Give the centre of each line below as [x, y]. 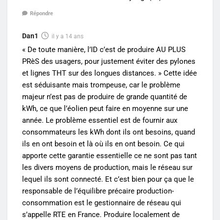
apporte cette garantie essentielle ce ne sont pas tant [110, 155]
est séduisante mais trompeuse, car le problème [101, 85]
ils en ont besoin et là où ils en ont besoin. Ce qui [103, 144]
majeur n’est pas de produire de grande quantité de [105, 96]
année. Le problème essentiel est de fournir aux [100, 120]
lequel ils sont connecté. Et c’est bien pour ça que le [108, 179]
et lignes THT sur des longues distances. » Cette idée [110, 73]
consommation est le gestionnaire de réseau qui [102, 203]
